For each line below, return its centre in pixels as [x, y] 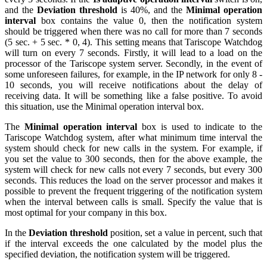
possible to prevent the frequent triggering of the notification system [133, 191]
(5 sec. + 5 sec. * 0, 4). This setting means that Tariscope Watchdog [133, 42]
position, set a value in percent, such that [185, 233]
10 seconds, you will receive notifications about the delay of [133, 85]
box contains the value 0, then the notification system [149, 21]
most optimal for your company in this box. [86, 213]
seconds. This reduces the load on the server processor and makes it [133, 181]
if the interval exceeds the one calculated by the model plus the [133, 244]
